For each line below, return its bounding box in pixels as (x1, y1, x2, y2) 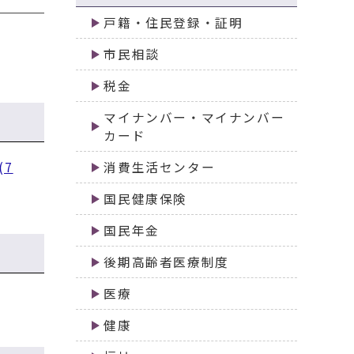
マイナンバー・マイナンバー (104, 108, 285, 127)
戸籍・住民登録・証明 (104, 13, 243, 32)
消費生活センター (104, 158, 216, 177)
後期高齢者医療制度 (104, 253, 229, 272)
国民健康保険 (104, 190, 187, 209)
